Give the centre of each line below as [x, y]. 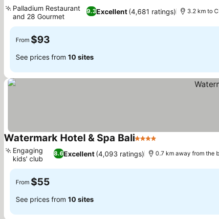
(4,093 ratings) [120, 153]
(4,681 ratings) [152, 11]
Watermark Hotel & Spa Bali [69, 138]
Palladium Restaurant [46, 8]
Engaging [28, 150]
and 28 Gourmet [39, 16]
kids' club [28, 159]
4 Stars [148, 143]
